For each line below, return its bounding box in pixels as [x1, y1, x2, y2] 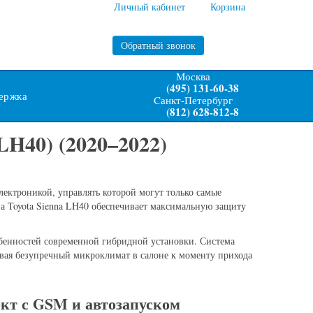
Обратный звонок [120, 38, 196, 52]
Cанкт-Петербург [153, 93, 233, 107]
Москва [175, 69, 210, 83]
